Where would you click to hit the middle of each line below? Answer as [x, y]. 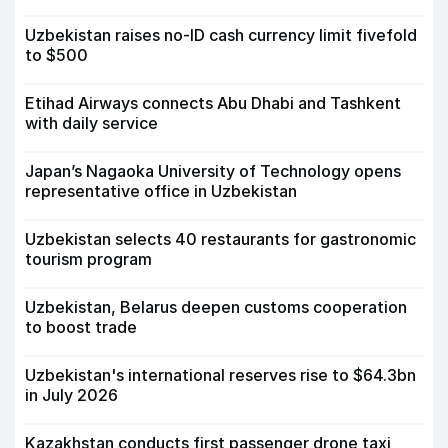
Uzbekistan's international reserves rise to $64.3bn [220, 375]
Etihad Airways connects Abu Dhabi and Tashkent [213, 103]
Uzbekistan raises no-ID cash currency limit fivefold [221, 35]
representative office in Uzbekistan [161, 191]
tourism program [88, 259]
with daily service [91, 123]
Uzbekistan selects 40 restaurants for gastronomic [220, 239]
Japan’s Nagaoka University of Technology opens [213, 171]
